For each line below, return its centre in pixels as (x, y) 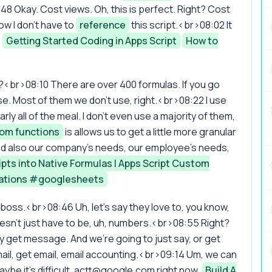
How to (202, 40)
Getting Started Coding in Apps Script (91, 40)
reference (103, 25)
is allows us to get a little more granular (150, 131)
